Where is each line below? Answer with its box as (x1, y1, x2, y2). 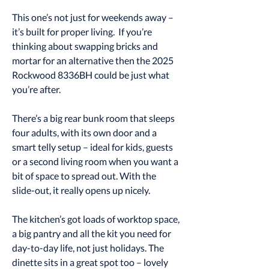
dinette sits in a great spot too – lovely (12, 256, 168, 268)
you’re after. (12, 83, 61, 95)
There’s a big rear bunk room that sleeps (12, 112, 175, 124)
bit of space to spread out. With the (12, 170, 156, 181)
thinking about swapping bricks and (12, 40, 158, 52)
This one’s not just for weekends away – (12, 11, 174, 23)
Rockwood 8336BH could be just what (12, 69, 169, 80)
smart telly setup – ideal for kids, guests (12, 141, 173, 153)
